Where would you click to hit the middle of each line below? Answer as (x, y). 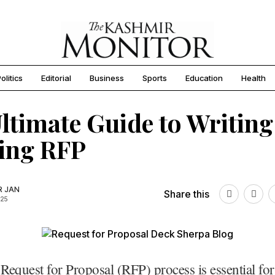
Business (107, 78)
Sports (155, 78)
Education (204, 78)
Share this (187, 194)
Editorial (56, 78)
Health (254, 78)
